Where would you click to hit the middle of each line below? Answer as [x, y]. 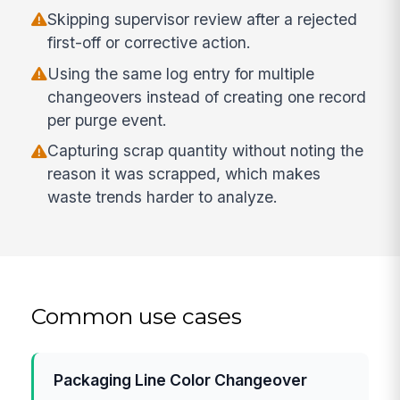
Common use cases [137, 317]
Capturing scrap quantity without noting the [206, 151]
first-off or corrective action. [150, 42]
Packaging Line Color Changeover [181, 380]
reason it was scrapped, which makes [184, 174]
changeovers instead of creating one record [207, 96]
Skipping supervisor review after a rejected [203, 19]
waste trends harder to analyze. [163, 197]
